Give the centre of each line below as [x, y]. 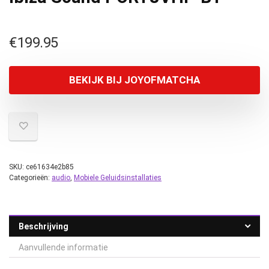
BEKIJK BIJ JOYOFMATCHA [134, 80]
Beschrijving [44, 226]
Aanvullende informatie [63, 247]
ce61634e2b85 [50, 167]
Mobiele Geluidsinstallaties [118, 178]
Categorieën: [30, 178]
